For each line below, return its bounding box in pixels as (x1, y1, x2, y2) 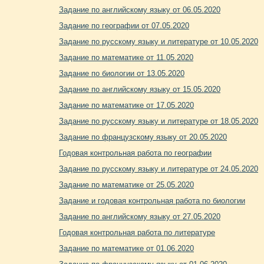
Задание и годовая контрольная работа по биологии (59, 196, 245, 205)
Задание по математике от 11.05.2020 (59, 53, 193, 62)
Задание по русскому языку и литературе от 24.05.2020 (59, 164, 258, 173)
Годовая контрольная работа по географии (59, 148, 212, 157)
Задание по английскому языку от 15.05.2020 (59, 85, 220, 94)
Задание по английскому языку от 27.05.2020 (59, 212, 220, 221)
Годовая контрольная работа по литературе (59, 228, 215, 237)
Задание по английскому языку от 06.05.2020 (59, 5, 220, 14)
